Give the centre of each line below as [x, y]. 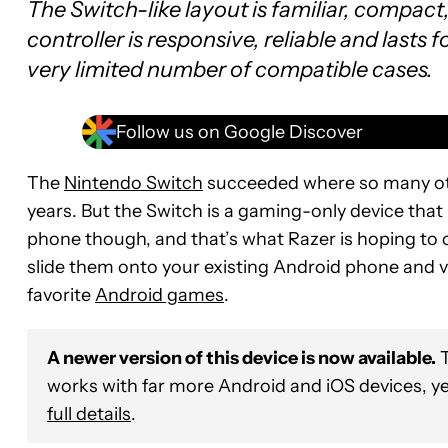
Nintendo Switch [133, 183]
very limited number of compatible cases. [230, 69]
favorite [61, 295]
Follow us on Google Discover [239, 131]
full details [89, 414]
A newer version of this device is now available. [241, 358]
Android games [159, 295]
